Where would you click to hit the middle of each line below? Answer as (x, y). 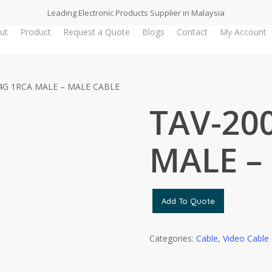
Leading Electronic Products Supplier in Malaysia (136, 12)
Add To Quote (188, 201)
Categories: (173, 238)
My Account (243, 32)
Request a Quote (96, 32)
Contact (192, 32)
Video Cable (246, 238)
